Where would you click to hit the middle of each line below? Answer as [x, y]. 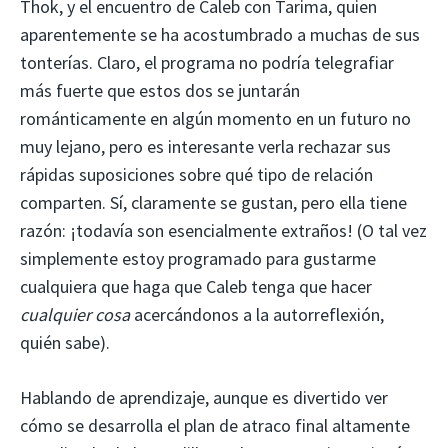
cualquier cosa [75, 314]
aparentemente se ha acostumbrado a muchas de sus [220, 34]
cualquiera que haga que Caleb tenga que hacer [196, 286]
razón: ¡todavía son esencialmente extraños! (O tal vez [223, 230]
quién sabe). [65, 342]
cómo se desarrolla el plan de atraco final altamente [215, 425]
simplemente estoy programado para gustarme [198, 258]
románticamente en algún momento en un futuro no [215, 118]
